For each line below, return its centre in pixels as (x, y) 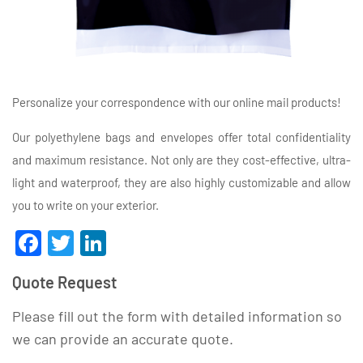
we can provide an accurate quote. (123, 338)
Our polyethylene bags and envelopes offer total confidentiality (181, 137)
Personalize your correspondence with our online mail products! (177, 102)
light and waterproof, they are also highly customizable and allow (181, 182)
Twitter (115, 243)
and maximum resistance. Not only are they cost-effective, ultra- (181, 159)
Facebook (96, 243)
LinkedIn (154, 243)
